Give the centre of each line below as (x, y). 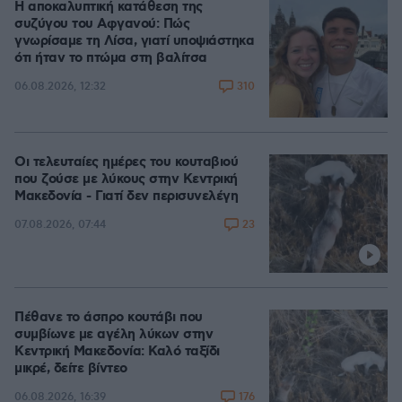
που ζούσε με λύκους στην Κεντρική (126, 179)
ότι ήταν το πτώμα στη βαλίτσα (111, 58)
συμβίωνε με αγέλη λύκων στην (114, 334)
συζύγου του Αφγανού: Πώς (102, 24)
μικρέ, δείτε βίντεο (71, 368)
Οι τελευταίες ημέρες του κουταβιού (126, 162)
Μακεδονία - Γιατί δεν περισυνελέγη (126, 196)
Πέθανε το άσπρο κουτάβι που (109, 317)
